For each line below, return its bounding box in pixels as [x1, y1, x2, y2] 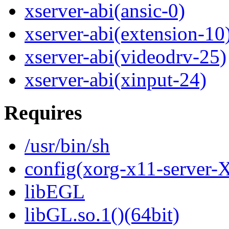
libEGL [25, 180, 85, 203]
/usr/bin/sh [25, 134, 110, 157]
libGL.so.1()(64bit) [25, 203, 179, 226]
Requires [4, 101, 82, 124]
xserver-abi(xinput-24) [25, 68, 207, 91]
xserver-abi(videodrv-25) [25, 45, 226, 68]
